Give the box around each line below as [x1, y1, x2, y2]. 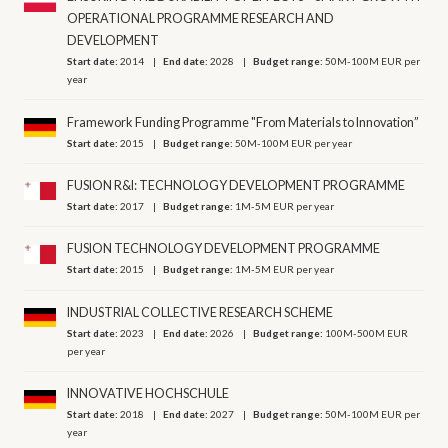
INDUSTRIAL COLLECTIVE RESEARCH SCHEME [67, 304, 334, 320]
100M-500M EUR [325, 326, 409, 339]
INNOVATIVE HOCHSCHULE [67, 386, 230, 402]
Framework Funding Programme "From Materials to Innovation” [67, 114, 420, 130]
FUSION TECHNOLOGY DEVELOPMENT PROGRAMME [67, 241, 381, 257]
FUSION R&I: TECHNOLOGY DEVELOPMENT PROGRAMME [67, 178, 406, 194]
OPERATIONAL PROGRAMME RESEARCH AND [67, 11, 335, 27]
